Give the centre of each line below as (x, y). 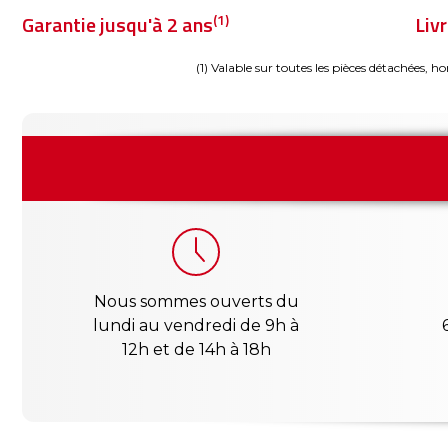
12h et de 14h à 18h (196, 349)
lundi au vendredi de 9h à (196, 325)
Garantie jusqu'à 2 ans (117, 24)
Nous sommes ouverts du (196, 301)
